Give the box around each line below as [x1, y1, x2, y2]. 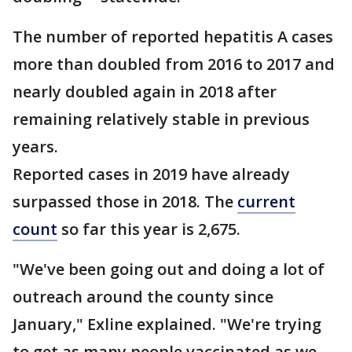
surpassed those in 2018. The [13, 191, 237, 212]
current [237, 191, 295, 212]
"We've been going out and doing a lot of [13, 258, 324, 280]
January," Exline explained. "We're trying [13, 313, 321, 335]
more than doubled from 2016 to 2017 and [13, 53, 335, 75]
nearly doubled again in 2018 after [13, 81, 277, 102]
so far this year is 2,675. [57, 218, 244, 240]
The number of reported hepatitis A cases [13, 26, 333, 47]
